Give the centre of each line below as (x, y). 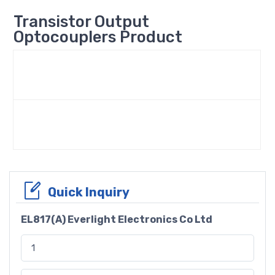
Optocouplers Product (98, 37)
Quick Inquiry (89, 192)
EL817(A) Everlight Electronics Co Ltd (117, 219)
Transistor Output (81, 21)
